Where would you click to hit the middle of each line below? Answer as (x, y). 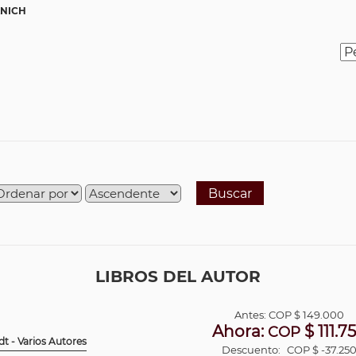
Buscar (230, 193)
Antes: (252, 315)
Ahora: (240, 331)
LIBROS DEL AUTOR (178, 277)
